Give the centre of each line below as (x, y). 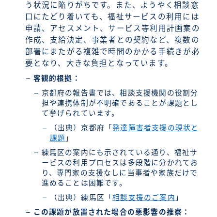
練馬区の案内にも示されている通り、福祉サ (120, 153)
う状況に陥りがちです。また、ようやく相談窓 (112, 5)
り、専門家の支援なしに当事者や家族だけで (120, 173)
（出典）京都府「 (81, 128)
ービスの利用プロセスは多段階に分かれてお (120, 163)
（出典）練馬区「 (81, 198)
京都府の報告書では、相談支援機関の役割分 (120, 93)
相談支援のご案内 (144, 198)
